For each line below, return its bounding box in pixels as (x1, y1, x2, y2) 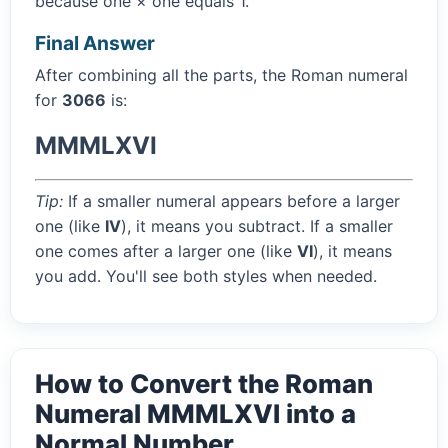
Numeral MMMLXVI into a (35, 398, 356, 430)
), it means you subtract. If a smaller (121, 216, 393, 237)
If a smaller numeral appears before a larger (63, 191, 400, 212)
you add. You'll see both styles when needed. (35, 266, 377, 287)
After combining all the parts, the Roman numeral (35, 65, 408, 86)
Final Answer (35, 31, 155, 56)
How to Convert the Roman (35, 368, 373, 400)
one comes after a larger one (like (35, 241, 297, 262)
